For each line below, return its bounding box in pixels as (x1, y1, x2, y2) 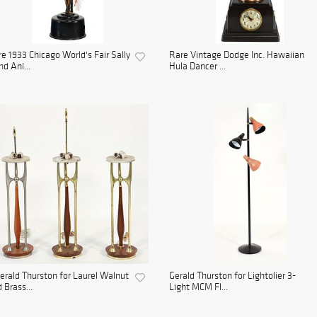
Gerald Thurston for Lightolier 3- (169, 270, 296, 282)
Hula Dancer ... (169, 60, 226, 73)
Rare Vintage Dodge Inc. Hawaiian (169, 49, 304, 62)
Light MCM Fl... (169, 281, 228, 294)
